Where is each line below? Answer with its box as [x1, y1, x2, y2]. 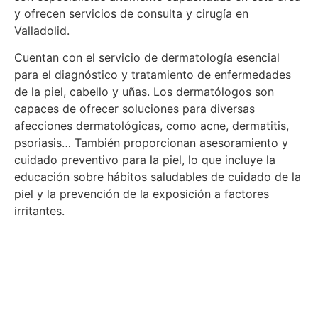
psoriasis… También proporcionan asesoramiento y [14, 136, 288, 150]
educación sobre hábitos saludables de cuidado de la [14, 170, 301, 185]
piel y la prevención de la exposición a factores [14, 187, 269, 202]
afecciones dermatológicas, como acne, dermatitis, [14, 119, 289, 133]
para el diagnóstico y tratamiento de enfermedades [14, 67, 291, 82]
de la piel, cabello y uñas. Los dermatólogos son [14, 84, 274, 99]
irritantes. [14, 204, 65, 219]
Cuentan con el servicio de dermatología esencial [14, 50, 280, 65]
